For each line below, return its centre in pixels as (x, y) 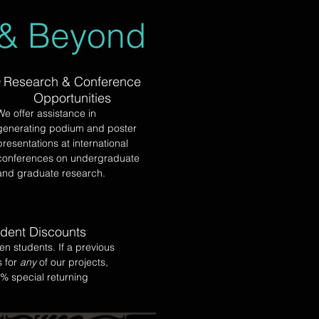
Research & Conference (72, 82)
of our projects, (72, 262)
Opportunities (72, 98)
